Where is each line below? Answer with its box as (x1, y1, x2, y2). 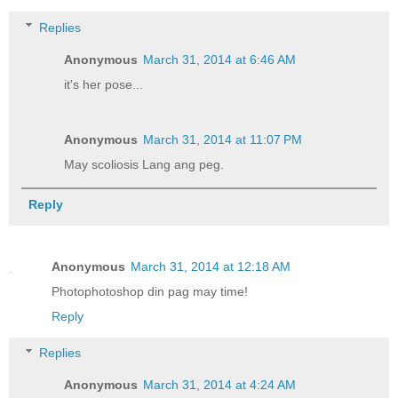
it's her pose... (64, 76, 144, 92)
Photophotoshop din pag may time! (52, 283, 248, 298)
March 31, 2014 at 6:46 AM (143, 52, 297, 67)
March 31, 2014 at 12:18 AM (131, 259, 291, 274)
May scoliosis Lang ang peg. (64, 156, 225, 171)
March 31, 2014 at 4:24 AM (143, 378, 297, 393)
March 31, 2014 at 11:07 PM (143, 131, 303, 147)
